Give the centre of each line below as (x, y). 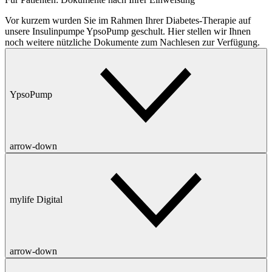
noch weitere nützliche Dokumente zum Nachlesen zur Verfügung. (132, 42)
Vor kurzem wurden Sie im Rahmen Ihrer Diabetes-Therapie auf (128, 20)
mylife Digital (36, 199)
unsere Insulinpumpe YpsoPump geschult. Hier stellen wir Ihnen (128, 31)
